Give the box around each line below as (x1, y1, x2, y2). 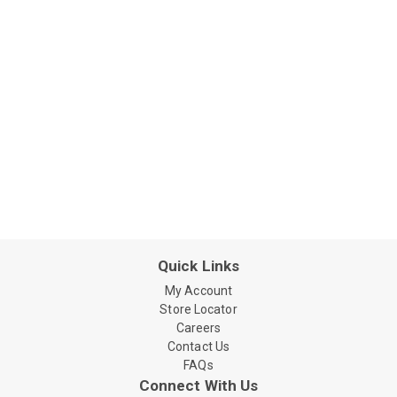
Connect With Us (138, 377, 259, 394)
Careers (175, 321, 222, 335)
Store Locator (160, 302, 237, 316)
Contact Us (167, 339, 230, 354)
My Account (165, 284, 232, 298)
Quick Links (157, 257, 240, 275)
